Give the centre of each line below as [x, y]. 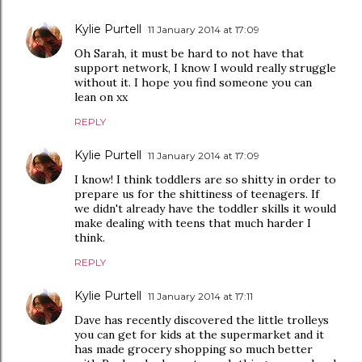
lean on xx [101, 97]
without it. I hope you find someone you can [193, 82]
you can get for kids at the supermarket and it [199, 335]
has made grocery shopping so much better [194, 349]
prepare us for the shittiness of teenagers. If [197, 194]
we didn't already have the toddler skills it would [205, 208]
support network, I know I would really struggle [205, 68]
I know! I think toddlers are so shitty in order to [205, 179]
